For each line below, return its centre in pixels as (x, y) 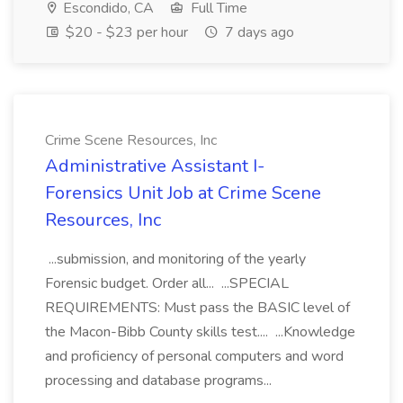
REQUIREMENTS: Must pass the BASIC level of (197, 308)
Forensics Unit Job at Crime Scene (183, 193)
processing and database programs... (160, 381)
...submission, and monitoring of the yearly (175, 259)
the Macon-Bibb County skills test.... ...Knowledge (200, 332)
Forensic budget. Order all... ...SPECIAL (167, 283)
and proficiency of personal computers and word (194, 356)
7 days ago (258, 32)
